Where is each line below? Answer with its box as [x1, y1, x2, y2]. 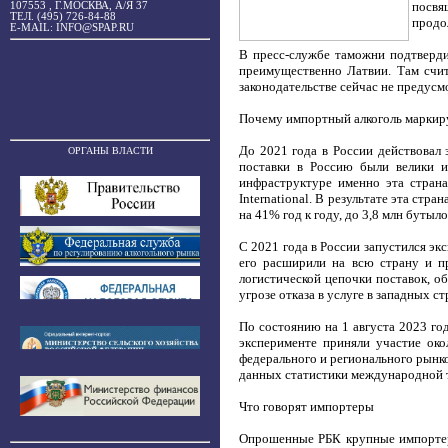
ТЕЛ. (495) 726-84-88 [10, 11, 116, 22]
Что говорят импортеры [239, 398, 374, 414]
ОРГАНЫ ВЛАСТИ [67, 145, 153, 156]
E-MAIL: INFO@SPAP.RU [10, 22, 134, 33]
